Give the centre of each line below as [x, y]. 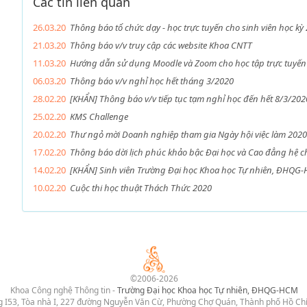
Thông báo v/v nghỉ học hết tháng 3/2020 [151, 81]
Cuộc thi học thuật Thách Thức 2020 [140, 188]
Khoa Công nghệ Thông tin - [63, 290]
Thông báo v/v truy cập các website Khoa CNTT [161, 45]
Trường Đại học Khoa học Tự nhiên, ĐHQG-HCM [207, 290]
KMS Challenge [99, 116]
